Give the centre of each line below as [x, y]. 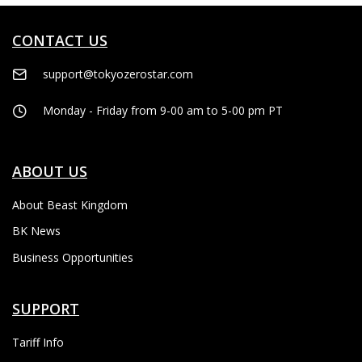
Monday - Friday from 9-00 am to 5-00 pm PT [163, 110]
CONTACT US [60, 41]
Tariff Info [38, 342]
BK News [36, 231]
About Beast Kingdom [70, 204]
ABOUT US [50, 171]
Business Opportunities [73, 257]
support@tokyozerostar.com [118, 74]
